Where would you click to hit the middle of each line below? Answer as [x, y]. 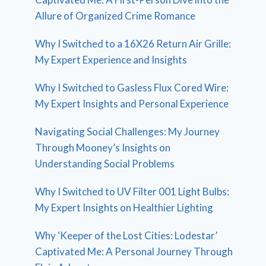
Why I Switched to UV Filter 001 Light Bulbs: [132, 191]
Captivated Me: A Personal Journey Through [134, 251]
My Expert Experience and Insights [111, 59]
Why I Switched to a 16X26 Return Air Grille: [133, 43]
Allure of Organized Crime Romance [115, 15]
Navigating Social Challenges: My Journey [128, 131]
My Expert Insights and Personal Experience [132, 103]
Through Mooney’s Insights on [103, 147]
